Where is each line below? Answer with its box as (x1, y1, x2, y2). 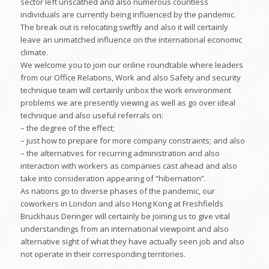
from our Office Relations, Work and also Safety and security (20, 72, 241, 83)
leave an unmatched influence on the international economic (20, 34, 242, 46)
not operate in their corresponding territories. (20, 249, 186, 260)
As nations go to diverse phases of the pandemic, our (20, 186, 215, 197)
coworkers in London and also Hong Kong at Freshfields (20, 198, 223, 210)
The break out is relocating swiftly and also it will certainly (20, 22, 228, 33)
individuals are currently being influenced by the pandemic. (20, 9, 236, 20)
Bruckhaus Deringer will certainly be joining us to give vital (20, 211, 230, 222)
